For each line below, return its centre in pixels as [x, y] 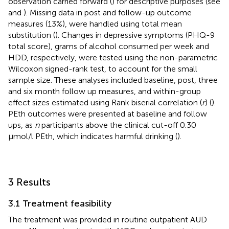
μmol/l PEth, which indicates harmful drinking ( [93, 136]
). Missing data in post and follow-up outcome [108, 12]
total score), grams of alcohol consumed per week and [109, 46]
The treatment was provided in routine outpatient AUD [108, 219]
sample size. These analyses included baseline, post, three [113, 80]
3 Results [29, 182]
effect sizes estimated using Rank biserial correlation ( [105, 102]
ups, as [21, 125]
